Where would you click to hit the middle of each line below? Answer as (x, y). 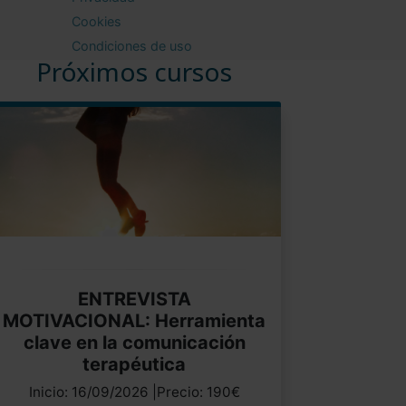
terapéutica (134, 364)
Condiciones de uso (132, 45)
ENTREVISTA (134, 299)
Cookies (97, 21)
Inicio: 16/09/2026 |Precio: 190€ (134, 391)
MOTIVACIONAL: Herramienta (134, 320)
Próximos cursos (134, 71)
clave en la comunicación (134, 342)
